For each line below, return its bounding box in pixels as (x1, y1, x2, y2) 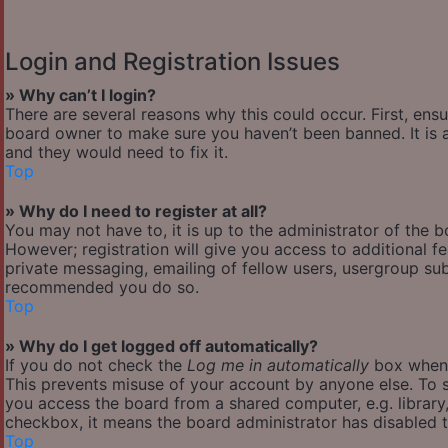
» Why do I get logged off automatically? (5, 336, 318, 357)
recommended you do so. (5, 277, 199, 298)
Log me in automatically (187, 355, 369, 376)
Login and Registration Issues (5, 47, 340, 77)
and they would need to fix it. (5, 142, 228, 163)
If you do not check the (5, 355, 187, 376)
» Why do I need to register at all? (5, 201, 267, 222)
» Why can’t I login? (5, 85, 156, 106)
